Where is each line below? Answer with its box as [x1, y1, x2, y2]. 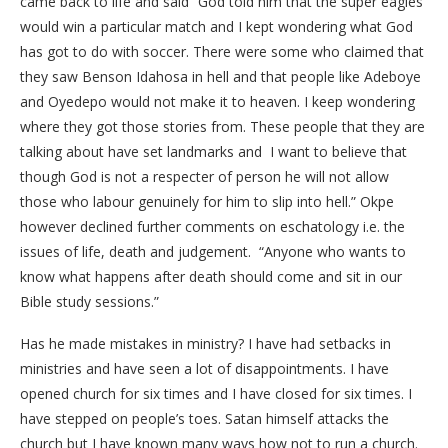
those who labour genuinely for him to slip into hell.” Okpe [20, 192, 394, 211]
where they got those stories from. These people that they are [20, 117, 425, 136]
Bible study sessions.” [20, 292, 159, 311]
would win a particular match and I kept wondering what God [20, 17, 413, 36]
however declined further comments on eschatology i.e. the [20, 217, 405, 236]
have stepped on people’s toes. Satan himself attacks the [20, 409, 389, 428]
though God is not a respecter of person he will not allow [20, 167, 389, 186]
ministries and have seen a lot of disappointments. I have [20, 359, 389, 378]
